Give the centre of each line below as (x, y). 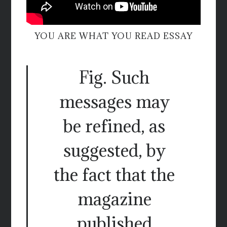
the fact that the (114, 175)
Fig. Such (114, 78)
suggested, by (114, 150)
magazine (114, 199)
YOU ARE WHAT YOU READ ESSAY (113, 36)
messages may (114, 102)
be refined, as (114, 126)
